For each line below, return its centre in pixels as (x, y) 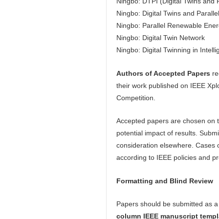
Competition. (136, 98)
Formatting (135, 181)
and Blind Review (184, 181)
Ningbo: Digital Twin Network (161, 38)
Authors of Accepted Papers (164, 73)
